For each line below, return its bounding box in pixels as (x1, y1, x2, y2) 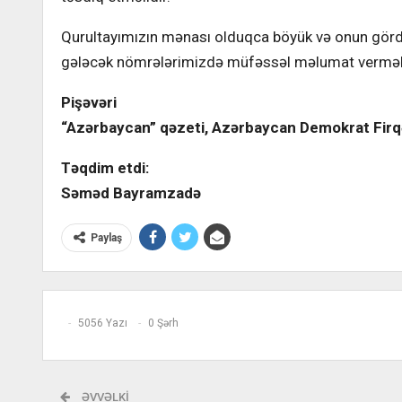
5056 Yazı (78, 317, 127, 330)
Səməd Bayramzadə (61, 184, 201, 202)
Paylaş (91, 232, 122, 244)
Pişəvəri (61, 93, 117, 111)
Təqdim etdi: (61, 159, 149, 177)
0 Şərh (148, 317, 179, 330)
